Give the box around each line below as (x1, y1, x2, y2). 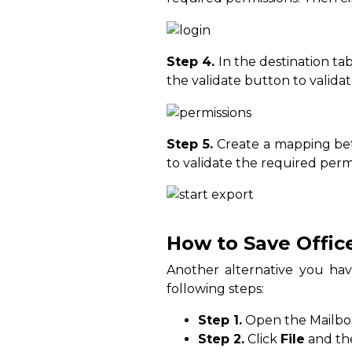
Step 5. (167, 136, 218, 152)
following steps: (167, 281, 264, 297)
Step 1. (198, 313, 242, 328)
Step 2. (198, 332, 244, 347)
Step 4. (167, 53, 219, 69)
